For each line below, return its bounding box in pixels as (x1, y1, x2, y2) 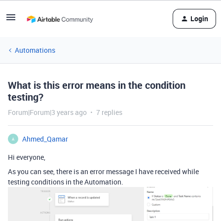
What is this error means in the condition (8, 78, 185, 92)
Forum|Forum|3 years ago (8, 108, 87, 117)
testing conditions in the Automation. (8, 177, 123, 186)
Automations (15, 45, 55, 55)
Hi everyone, (8, 152, 45, 162)
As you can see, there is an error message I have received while (8, 167, 199, 176)
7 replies (96, 108, 122, 117)
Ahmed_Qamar (22, 134, 68, 144)
